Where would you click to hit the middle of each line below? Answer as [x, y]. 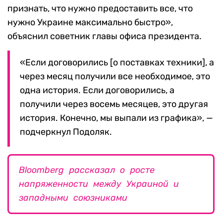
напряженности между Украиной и [99, 184]
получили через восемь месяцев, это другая [114, 104]
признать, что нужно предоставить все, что [100, 9]
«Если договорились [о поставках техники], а [117, 63]
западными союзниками [73, 198]
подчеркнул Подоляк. [66, 132]
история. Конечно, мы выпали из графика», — [116, 118]
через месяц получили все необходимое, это [115, 77]
